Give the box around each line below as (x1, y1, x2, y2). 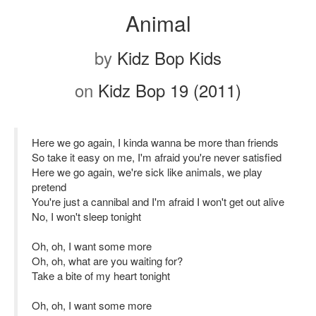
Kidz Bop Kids (117, 45, 221, 70)
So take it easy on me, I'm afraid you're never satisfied (32, 150, 281, 164)
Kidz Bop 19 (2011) (98, 78, 241, 102)
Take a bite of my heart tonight (32, 268, 170, 283)
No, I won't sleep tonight (32, 209, 141, 224)
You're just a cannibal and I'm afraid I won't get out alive (32, 194, 284, 209)
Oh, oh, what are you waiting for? (32, 253, 183, 268)
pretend (32, 179, 66, 194)
